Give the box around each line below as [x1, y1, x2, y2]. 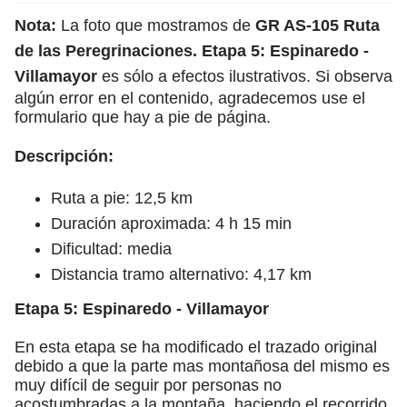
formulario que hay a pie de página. [15, 107, 271, 126]
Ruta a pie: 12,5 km [51, 188, 193, 207]
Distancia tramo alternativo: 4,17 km [51, 264, 312, 283]
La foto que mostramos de [56, 15, 255, 35]
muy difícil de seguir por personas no [15, 375, 282, 394]
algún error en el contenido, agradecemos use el [15, 88, 365, 107]
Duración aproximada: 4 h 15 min [51, 213, 292, 233]
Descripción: [15, 146, 114, 165]
